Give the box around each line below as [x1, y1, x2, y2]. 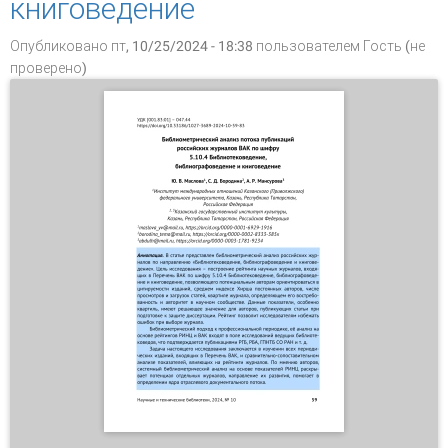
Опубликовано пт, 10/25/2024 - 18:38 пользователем [10, 38, 363, 54]
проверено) [10, 60, 87, 76]
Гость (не [363, 38, 425, 54]
